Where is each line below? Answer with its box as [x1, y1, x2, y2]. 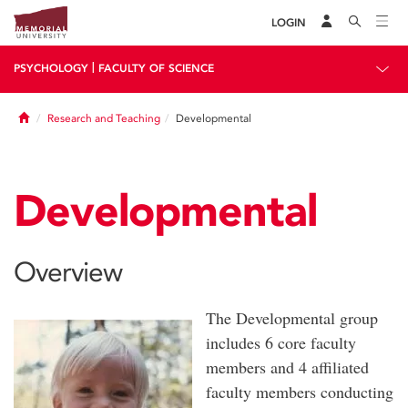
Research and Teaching [47, 112, 160, 125]
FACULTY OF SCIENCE [98, 62, 214, 75]
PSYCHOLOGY [14, 62, 88, 75]
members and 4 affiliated [206, 356, 369, 378]
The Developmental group [206, 307, 378, 329]
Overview [14, 255, 122, 289]
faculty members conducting [206, 381, 393, 403]
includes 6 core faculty [206, 331, 356, 353]
